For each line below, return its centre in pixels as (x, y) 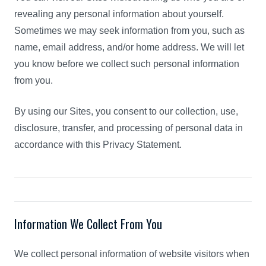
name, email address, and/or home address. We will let (129, 47)
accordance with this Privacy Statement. (98, 145)
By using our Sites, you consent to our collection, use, (126, 111)
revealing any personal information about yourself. (119, 14)
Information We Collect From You (88, 224)
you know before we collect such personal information (127, 64)
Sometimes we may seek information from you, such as (129, 31)
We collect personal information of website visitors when (132, 254)
